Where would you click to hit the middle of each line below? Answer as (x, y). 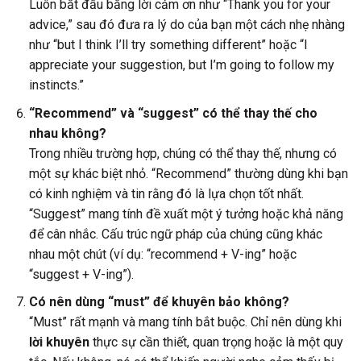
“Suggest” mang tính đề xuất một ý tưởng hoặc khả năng (186, 214)
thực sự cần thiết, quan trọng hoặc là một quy (216, 342)
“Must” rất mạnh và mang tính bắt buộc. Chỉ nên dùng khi (185, 322)
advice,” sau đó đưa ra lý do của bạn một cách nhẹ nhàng (187, 25)
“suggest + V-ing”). (81, 274)
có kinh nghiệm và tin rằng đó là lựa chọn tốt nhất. (166, 193)
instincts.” (56, 85)
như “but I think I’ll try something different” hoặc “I (168, 45)
